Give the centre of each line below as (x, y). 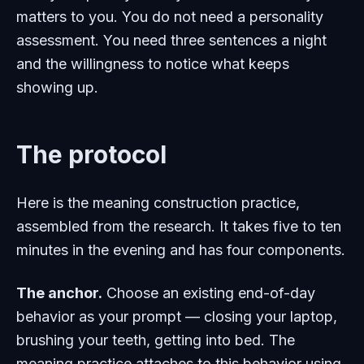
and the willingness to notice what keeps (153, 64)
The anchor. (59, 293)
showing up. (57, 87)
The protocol (91, 154)
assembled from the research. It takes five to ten (179, 226)
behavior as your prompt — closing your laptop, (177, 316)
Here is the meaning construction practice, (158, 203)
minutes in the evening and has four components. (181, 250)
